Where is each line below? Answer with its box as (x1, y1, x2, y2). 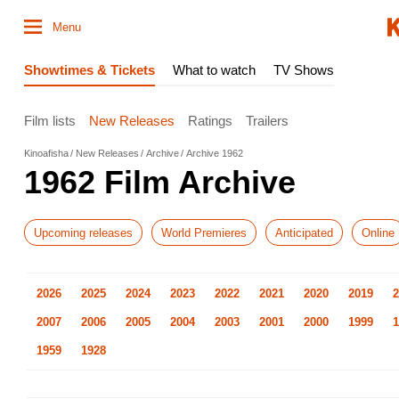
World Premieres (161, 225, 247, 240)
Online (362, 225, 395, 240)
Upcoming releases (34, 225, 133, 240)
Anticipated (275, 225, 333, 240)
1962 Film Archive (24, 164, 296, 200)
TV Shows (273, 62, 334, 77)
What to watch (173, 62, 256, 77)
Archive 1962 (186, 148, 243, 159)
